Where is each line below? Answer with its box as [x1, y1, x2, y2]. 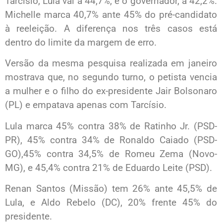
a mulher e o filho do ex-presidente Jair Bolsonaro [5, 85, 217, 97]
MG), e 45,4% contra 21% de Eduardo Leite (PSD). [5, 162, 212, 173]
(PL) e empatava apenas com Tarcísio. [5, 99, 166, 111]
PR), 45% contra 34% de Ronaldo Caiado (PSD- [5, 134, 217, 146]
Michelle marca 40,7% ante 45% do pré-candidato [5, 8, 217, 20]
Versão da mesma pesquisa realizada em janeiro [5, 57, 217, 69]
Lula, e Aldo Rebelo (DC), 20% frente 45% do [5, 197, 217, 209]
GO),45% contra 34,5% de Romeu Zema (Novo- [5, 148, 217, 160]
